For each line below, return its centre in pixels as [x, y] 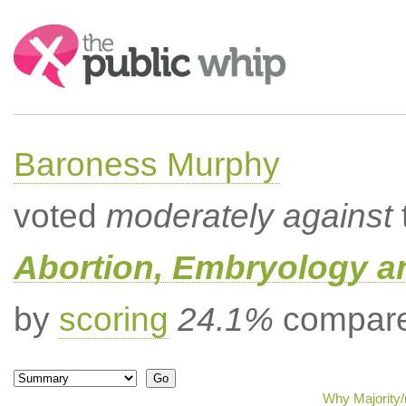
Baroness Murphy [146, 164]
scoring [113, 319]
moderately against [249, 216]
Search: [38, 33]
